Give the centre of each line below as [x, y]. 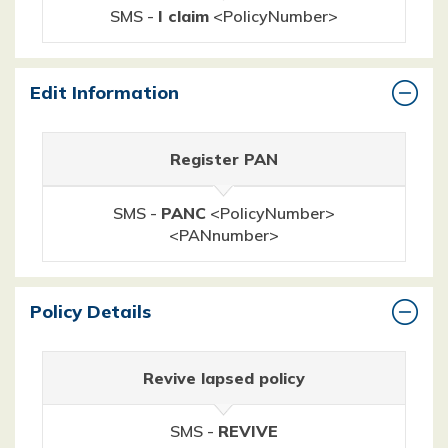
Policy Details [90, 311]
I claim [183, 15]
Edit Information [104, 92]
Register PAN [224, 158]
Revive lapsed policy [224, 377]
